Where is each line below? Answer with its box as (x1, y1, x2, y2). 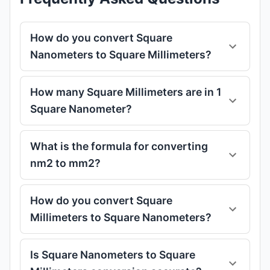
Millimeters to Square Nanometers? (30, 211, 212, 224)
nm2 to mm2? (30, 157, 101, 169)
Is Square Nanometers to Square (30, 248, 195, 261)
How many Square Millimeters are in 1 (30, 86, 221, 98)
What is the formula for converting (30, 140, 208, 152)
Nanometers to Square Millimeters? (30, 48, 212, 61)
